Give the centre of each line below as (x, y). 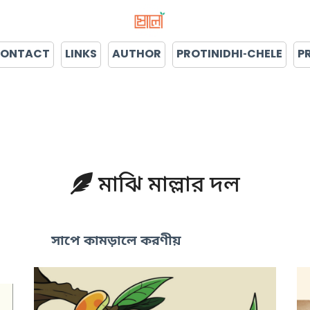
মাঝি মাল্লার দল (166, 186)
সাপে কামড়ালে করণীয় (116, 241)
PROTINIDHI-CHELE (229, 55)
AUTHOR (137, 55)
